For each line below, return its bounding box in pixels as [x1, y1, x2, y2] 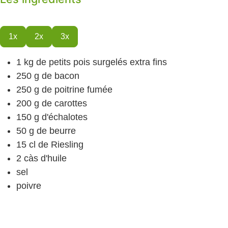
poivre [16, 180, 41, 191]
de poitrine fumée [42, 84, 112, 95]
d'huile [41, 153, 67, 163]
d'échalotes [42, 111, 88, 122]
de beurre [37, 125, 76, 136]
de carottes [42, 98, 87, 108]
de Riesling [38, 139, 83, 150]
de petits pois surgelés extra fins [36, 56, 167, 67]
